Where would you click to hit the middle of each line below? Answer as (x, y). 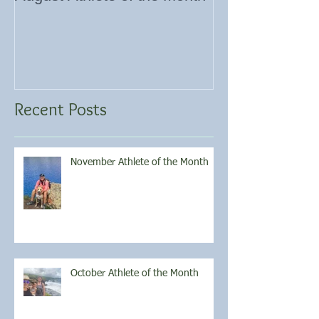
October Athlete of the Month (135, 274)
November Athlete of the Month (140, 163)
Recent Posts (61, 109)
